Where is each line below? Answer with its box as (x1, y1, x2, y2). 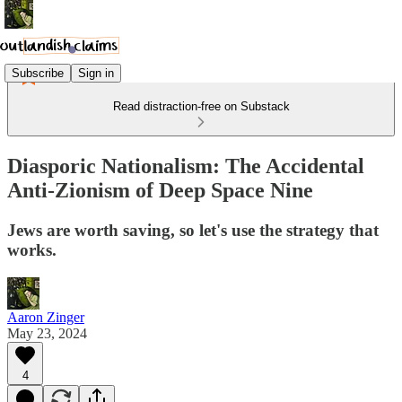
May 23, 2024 (7, 325, 87, 341)
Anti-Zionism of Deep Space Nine (7, 178, 313, 202)
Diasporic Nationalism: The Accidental (7, 153, 364, 178)
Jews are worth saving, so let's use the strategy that (7, 220, 379, 240)
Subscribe (12, 66, 64, 80)
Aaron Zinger (7, 309, 84, 325)
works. (7, 240, 57, 259)
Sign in (78, 66, 114, 80)
